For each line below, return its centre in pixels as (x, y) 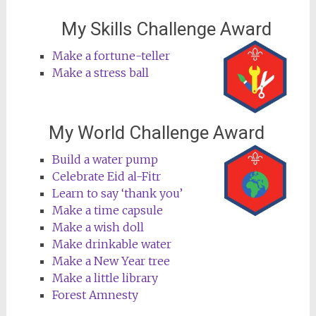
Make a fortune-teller (111, 55)
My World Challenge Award (156, 132)
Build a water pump (105, 159)
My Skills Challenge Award (160, 29)
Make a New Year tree (111, 261)
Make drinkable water (111, 244)
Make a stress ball (100, 72)
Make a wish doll (98, 227)
